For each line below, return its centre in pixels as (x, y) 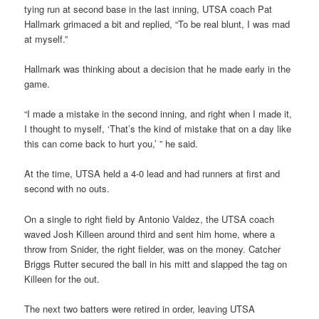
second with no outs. (67, 189)
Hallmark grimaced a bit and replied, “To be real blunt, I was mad (157, 24)
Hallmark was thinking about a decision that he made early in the (158, 69)
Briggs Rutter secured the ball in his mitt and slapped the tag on (156, 263)
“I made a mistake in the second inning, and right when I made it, (158, 114)
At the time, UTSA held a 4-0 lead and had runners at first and (152, 174)
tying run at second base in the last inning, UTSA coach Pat (148, 9)
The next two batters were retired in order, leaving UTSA (140, 308)
